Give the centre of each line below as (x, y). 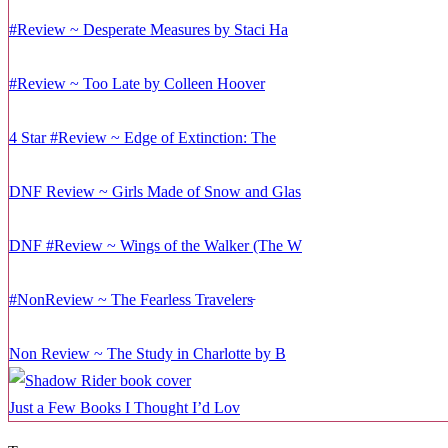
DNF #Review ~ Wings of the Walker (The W (155, 245)
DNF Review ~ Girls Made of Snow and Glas (155, 191)
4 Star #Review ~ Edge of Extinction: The (142, 137)
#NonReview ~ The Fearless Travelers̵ (131, 299)
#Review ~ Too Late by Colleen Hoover (137, 83)
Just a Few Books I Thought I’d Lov (124, 407)
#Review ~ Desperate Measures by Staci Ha (148, 29)
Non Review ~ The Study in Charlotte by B (147, 353)
